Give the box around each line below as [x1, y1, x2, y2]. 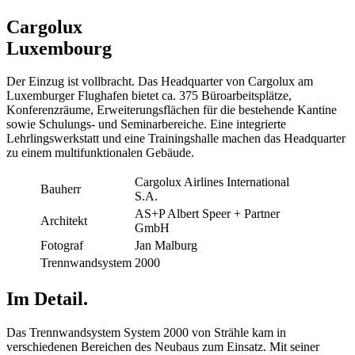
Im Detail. [6, 288, 88, 310]
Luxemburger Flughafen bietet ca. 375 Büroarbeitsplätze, [6, 89, 292, 103]
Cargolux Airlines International [135, 175, 289, 189]
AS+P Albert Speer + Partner [135, 207, 280, 221]
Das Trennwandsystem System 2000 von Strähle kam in [6, 326, 286, 340]
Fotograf [40, 239, 83, 253]
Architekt [40, 214, 87, 228]
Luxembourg [6, 37, 112, 59]
